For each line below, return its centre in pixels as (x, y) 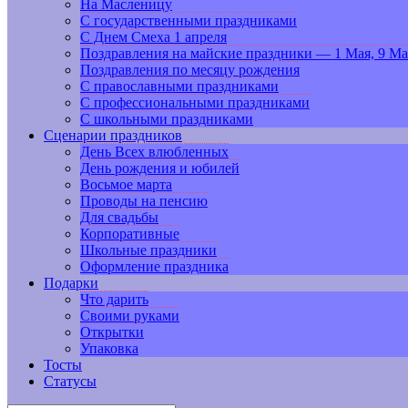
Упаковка (109, 348)
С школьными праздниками (167, 119)
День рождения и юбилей (160, 168)
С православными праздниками (179, 86)
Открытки (112, 332)
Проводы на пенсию (144, 201)
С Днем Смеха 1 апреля (153, 37)
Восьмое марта (126, 184)
